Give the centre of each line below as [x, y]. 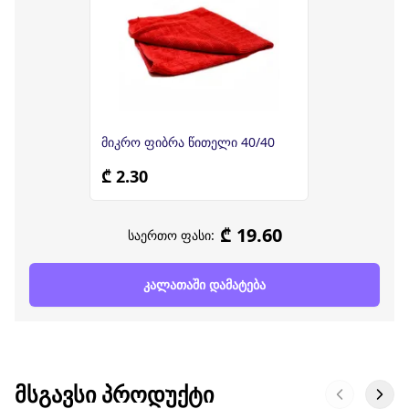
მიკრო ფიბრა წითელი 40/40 [188, 142]
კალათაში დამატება [204, 284]
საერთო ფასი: [171, 235]
